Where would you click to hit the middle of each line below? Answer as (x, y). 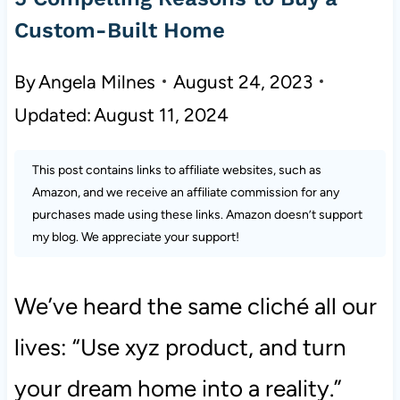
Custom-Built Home (119, 30)
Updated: (52, 114)
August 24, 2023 (243, 81)
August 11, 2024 (162, 114)
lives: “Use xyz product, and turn (180, 347)
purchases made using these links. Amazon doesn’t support (197, 214)
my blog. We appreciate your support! (135, 237)
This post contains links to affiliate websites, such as (176, 170)
